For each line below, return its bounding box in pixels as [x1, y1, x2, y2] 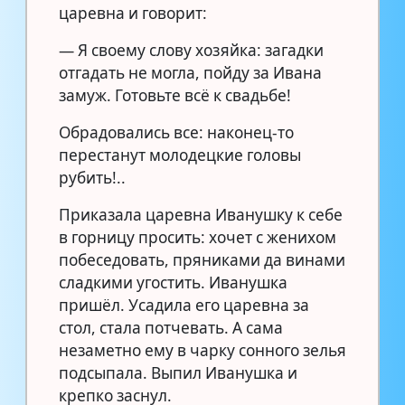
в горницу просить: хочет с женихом [59, 226, 336, 248]
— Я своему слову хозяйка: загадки [59, 39, 324, 61]
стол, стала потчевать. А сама [59, 316, 283, 338]
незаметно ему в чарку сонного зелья [59, 339, 346, 361]
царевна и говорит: [59, 2, 207, 24]
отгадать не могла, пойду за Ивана [59, 61, 322, 83]
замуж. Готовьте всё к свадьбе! [59, 84, 291, 106]
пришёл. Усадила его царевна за [59, 294, 309, 316]
